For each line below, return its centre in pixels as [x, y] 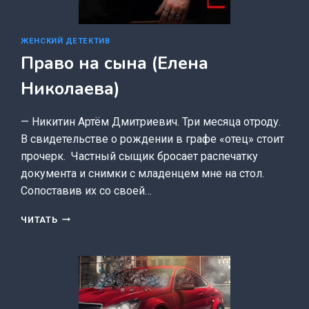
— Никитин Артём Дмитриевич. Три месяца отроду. [151, 121]
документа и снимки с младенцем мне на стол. [143, 173]
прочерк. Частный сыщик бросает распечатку [140, 156]
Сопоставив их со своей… [87, 190]
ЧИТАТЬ [39, 219]
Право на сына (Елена [115, 63]
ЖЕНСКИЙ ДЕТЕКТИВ [66, 41]
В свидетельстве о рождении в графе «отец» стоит [153, 139]
